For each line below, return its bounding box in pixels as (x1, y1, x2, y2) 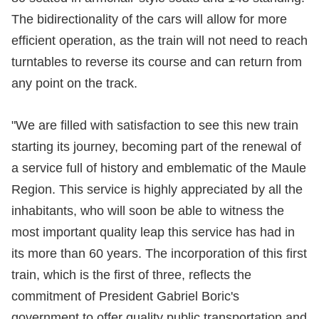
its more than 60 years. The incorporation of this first (11, 246, 307, 261)
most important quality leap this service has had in (11, 225, 295, 240)
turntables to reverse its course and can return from (11, 55, 302, 70)
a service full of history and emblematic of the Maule (11, 161, 306, 176)
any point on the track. (11, 76, 137, 91)
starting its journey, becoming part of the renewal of (11, 140, 301, 155)
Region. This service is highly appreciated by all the (11, 182, 303, 197)
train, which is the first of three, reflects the (11, 268, 251, 283)
